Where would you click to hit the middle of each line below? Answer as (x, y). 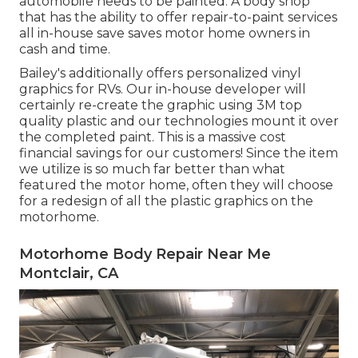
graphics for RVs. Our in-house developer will (163, 89)
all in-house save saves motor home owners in (165, 33)
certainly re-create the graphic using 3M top (161, 105)
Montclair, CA (69, 273)
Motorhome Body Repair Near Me (145, 254)
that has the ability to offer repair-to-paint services (178, 17)
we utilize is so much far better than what (152, 169)
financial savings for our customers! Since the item (179, 153)
